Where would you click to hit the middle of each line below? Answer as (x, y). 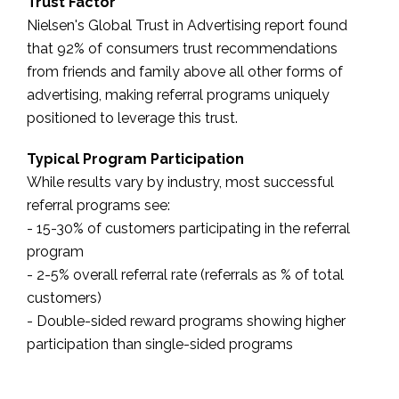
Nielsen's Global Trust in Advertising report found (187, 25)
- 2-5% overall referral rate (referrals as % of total (185, 274)
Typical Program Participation (135, 159)
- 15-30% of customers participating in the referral (188, 228)
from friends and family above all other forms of (185, 71)
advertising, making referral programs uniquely (178, 94)
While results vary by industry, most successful (180, 182)
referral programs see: (98, 205)
